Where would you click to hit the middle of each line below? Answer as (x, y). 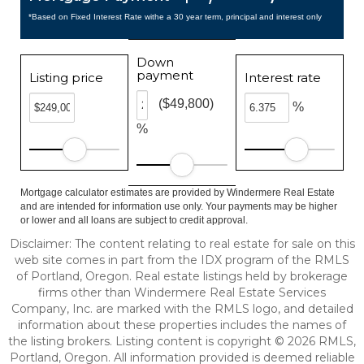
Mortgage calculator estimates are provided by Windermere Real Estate (178, 193)
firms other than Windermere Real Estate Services (182, 292)
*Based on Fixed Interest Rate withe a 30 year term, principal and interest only (175, 17)
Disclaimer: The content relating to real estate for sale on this (182, 244)
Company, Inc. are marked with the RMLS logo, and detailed (182, 309)
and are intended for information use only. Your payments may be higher (179, 206)
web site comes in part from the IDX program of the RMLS (182, 260)
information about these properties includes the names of (182, 325)
